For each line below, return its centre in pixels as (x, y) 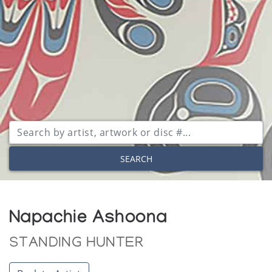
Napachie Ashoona (88, 220)
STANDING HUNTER (76, 244)
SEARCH (136, 158)
